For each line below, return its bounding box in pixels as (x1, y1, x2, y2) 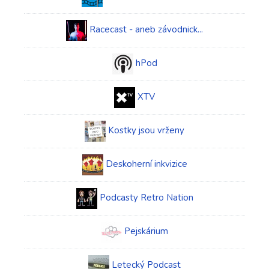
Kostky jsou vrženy (108, 124, 184, 136)
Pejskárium (124, 225, 168, 237)
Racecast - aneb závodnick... (89, 23, 203, 35)
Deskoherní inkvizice (105, 158, 187, 170)
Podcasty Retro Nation (99, 192, 193, 204)
